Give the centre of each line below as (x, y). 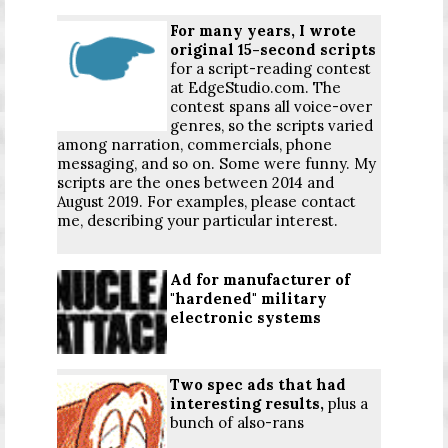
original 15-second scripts (273, 50)
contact (328, 202)
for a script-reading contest (270, 69)
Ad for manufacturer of (260, 280)
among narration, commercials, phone (194, 145)
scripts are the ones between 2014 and (195, 183)
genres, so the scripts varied (271, 126)
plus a (348, 403)
